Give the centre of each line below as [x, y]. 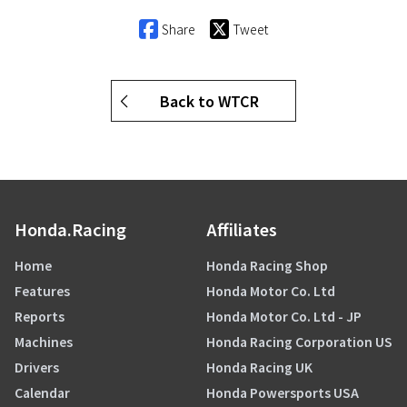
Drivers [37, 367]
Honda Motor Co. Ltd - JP [284, 316]
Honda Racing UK [259, 367]
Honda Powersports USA [283, 392]
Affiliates [242, 228]
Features [42, 290]
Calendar [42, 392]
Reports [40, 316]
